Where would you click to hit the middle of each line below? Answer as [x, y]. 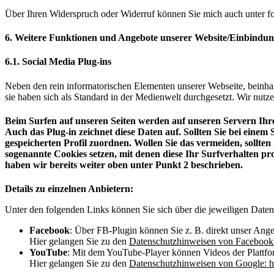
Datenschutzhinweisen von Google [197, 264]
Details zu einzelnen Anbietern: [69, 189]
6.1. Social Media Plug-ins [58, 62]
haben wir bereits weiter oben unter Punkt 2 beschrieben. [124, 165]
